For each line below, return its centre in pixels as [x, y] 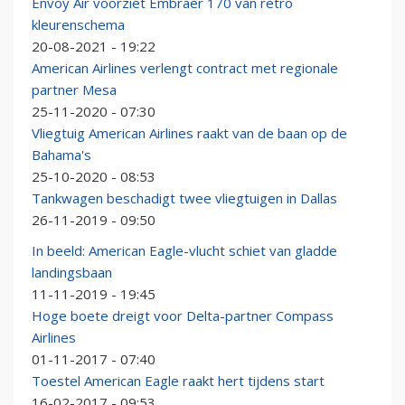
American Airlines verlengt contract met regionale [185, 68]
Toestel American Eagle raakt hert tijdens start [178, 381]
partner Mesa [74, 90]
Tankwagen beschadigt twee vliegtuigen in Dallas [184, 198]
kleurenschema [78, 25]
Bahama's [61, 155]
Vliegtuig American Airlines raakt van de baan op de [189, 133]
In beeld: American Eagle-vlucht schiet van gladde [184, 251]
